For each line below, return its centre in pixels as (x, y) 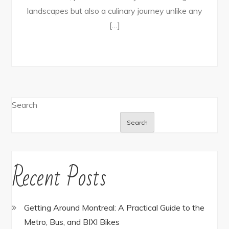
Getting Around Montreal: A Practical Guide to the (114, 208)
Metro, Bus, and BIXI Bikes (72, 222)
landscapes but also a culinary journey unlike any (114, 11)
